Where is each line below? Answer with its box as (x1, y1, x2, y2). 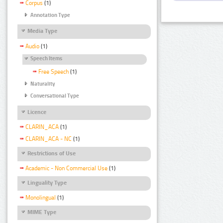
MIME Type (27, 209, 56, 216)
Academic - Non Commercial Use (25, 164, 108, 172)
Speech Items (30, 55, 62, 62)
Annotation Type (30, 12, 70, 19)
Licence (27, 108, 46, 115)
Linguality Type (27, 179, 67, 186)
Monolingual (25, 194, 56, 202)
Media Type (27, 27, 57, 35)
